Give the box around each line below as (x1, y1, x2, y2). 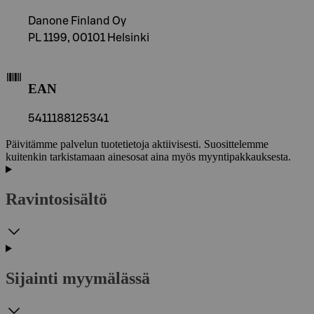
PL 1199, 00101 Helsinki (28, 32, 149, 43)
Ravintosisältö (6, 189, 107, 208)
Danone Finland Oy (28, 15, 126, 27)
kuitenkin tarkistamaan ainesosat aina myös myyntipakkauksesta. (6, 150, 291, 163)
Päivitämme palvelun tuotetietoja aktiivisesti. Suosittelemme (6, 137, 268, 150)
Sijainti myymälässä (6, 268, 150, 287)
